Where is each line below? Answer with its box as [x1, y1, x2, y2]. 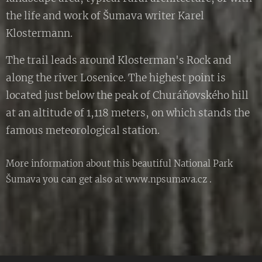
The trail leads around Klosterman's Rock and [6, 54, 232, 67]
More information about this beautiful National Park [6, 158, 233, 169]
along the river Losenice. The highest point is [6, 71, 226, 84]
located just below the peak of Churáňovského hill [6, 89, 249, 102]
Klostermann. [6, 27, 73, 40]
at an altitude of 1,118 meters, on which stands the [6, 106, 250, 119]
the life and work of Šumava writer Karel [6, 9, 204, 22]
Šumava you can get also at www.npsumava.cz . [6, 174, 212, 185]
